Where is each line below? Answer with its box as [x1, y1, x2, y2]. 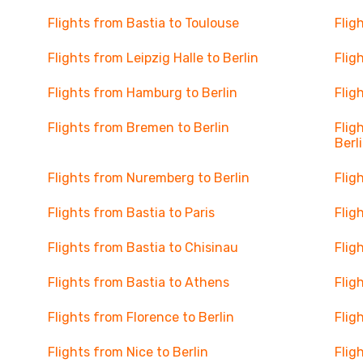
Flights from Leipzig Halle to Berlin [47, 50, 258, 66]
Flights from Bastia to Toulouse [47, 15, 239, 31]
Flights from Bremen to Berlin [47, 120, 229, 135]
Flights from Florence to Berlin [47, 310, 234, 325]
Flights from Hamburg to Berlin [47, 85, 237, 100]
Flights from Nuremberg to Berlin [47, 170, 250, 186]
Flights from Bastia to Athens [47, 275, 229, 290]
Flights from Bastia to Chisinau [47, 240, 238, 255]
